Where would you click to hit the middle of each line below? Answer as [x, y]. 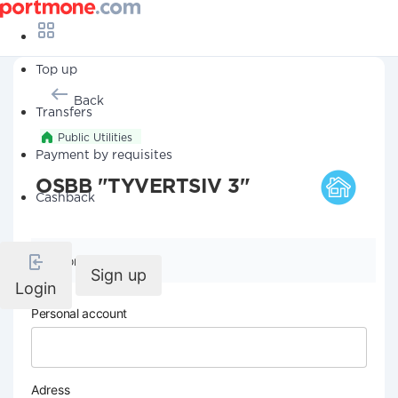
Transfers [64, 113]
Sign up [119, 275]
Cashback [65, 198]
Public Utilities [95, 138]
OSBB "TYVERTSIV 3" [143, 187]
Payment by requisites [104, 155]
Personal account [80, 313]
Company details [107, 261]
